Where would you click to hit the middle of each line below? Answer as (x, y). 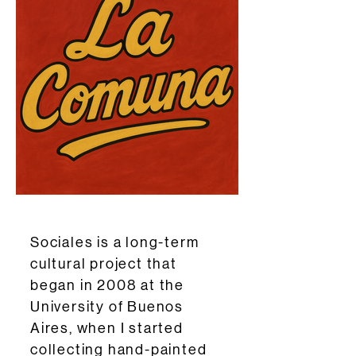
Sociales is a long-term (115, 242)
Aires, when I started (107, 328)
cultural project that (104, 264)
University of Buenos (107, 307)
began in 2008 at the (108, 285)
